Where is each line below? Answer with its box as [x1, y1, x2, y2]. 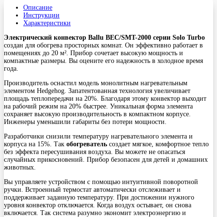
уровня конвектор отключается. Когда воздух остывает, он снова [4, 201, 191, 209]
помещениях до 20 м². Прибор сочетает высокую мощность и [4, 49, 183, 57]
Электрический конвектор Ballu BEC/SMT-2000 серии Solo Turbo [4, 34, 205, 42]
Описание [23, 4, 52, 12]
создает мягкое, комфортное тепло [109, 140, 209, 148]
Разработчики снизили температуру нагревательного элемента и [4, 133, 193, 140]
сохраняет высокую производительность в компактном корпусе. [4, 110, 191, 118]
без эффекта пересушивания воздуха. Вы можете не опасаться [4, 148, 185, 156]
